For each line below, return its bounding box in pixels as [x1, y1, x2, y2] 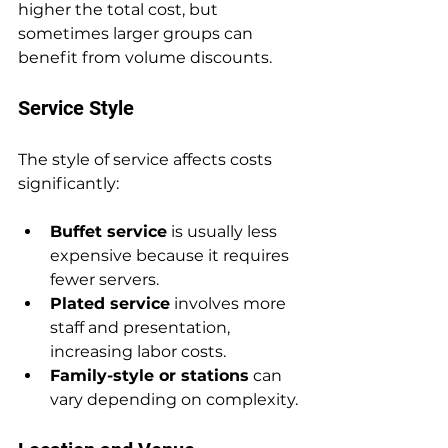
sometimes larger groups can [18, 24, 257, 44]
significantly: [18, 174, 119, 194]
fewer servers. [50, 270, 159, 290]
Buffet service [50, 222, 167, 242]
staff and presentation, [50, 318, 234, 338]
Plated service [50, 294, 170, 314]
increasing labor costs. [50, 342, 226, 362]
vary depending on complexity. [50, 390, 298, 410]
